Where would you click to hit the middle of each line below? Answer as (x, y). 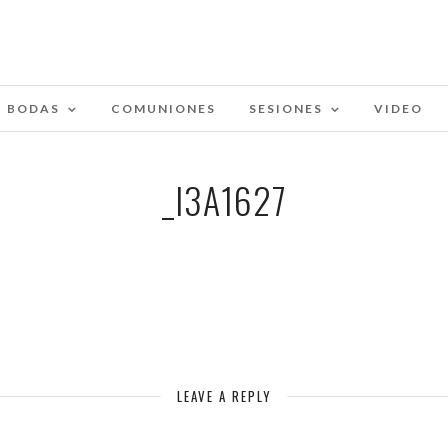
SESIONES (285, 108)
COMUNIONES (163, 108)
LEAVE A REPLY (224, 396)
